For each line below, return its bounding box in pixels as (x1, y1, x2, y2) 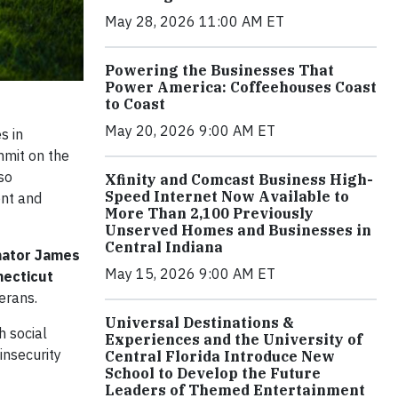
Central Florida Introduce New (105, 347, 335, 366)
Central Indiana (105, 238, 223, 257)
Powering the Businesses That (105, 61, 334, 80)
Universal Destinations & (105, 314, 294, 332)
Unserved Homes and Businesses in (105, 221, 371, 240)
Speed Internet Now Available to (105, 187, 349, 206)
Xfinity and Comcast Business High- (105, 171, 373, 189)
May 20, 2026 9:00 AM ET (105, 122, 275, 140)
